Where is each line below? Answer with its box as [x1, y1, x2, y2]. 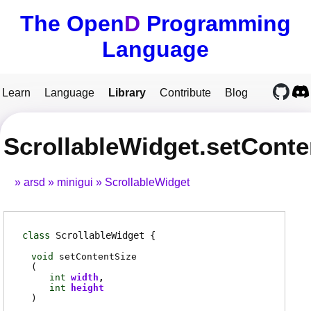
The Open [20, 11, 124, 36]
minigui [57, 176, 93, 189]
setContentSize [59, 251, 137, 262]
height [71, 282, 105, 293]
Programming [140, 11, 291, 36]
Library [108, 87, 146, 99]
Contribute [160, 87, 211, 99]
